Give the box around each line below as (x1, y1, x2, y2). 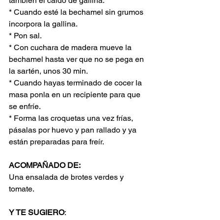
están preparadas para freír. (9, 137, 104, 146)
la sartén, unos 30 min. (9, 66, 88, 76)
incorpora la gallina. (9, 19, 79, 28)
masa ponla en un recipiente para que (9, 90, 142, 99)
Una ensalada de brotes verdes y (9, 172, 126, 182)
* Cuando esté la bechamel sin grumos (9, 7, 145, 17)
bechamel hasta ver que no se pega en (9, 55, 146, 64)
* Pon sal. (9, 31, 42, 40)
